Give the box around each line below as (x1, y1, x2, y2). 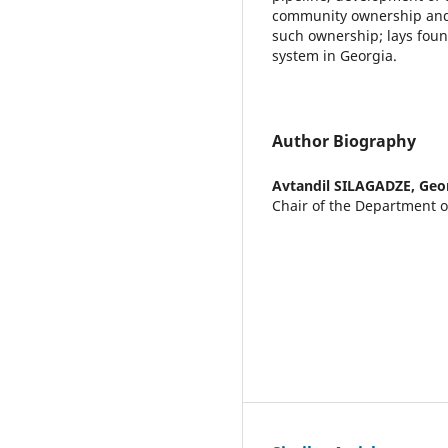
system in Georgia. (272, 45, 397, 65)
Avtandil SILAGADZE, (272, 175, 419, 195)
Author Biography (272, 129, 416, 152)
